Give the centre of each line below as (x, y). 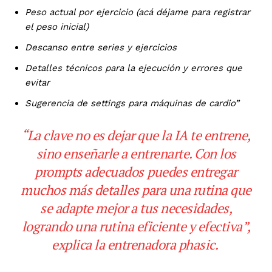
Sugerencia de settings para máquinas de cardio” (132, 103)
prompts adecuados (89, 171)
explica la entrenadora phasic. (135, 244)
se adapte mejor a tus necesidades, (136, 208)
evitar (37, 82)
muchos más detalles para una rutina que (136, 189)
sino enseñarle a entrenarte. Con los (136, 153)
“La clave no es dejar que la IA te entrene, (136, 135)
